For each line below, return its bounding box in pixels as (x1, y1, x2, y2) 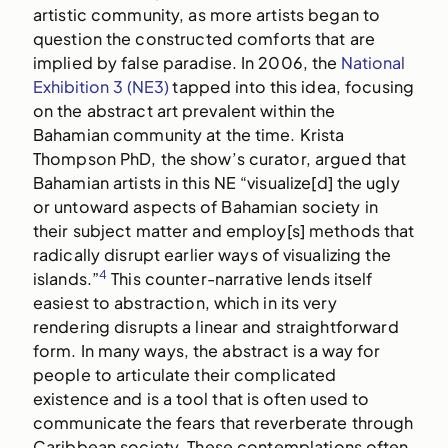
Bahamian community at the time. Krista (32, 124, 345, 146)
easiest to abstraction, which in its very (32, 292, 337, 314)
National (341, 52, 406, 74)
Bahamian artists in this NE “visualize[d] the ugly (32, 172, 400, 194)
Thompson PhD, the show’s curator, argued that (32, 148, 407, 170)
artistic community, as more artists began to (32, 4, 381, 26)
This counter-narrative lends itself (107, 268, 373, 290)
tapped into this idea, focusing (168, 76, 415, 98)
